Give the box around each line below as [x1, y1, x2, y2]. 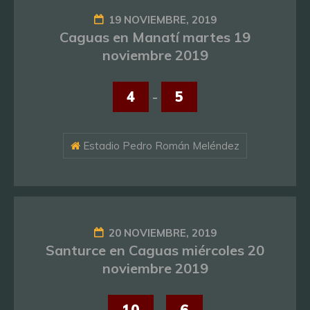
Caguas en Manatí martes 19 [60, 28, 250, 46]
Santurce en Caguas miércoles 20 [46, 241, 264, 259]
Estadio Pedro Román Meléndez [80, 139, 239, 153]
